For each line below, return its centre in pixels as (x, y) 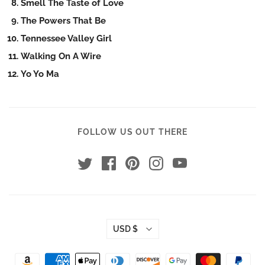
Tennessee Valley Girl (67, 39)
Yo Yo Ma (41, 74)
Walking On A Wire (62, 56)
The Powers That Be (64, 21)
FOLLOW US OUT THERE (132, 132)
